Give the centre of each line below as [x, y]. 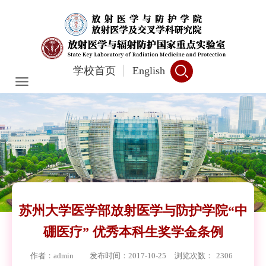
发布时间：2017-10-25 [128, 256]
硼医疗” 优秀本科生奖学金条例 [133, 232]
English [149, 70]
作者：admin [56, 256]
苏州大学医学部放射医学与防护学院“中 [133, 210]
